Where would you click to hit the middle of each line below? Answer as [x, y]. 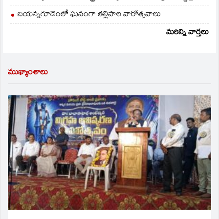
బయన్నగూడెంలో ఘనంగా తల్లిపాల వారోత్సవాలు [89, 15]
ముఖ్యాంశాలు [28, 73]
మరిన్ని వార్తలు [187, 33]
